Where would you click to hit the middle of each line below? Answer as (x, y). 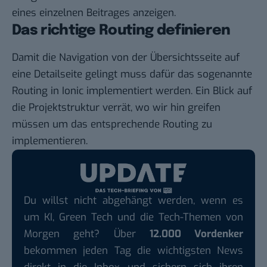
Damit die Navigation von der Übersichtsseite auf (126, 58)
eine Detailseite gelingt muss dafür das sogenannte (132, 74)
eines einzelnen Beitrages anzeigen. (94, 13)
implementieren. (50, 141)
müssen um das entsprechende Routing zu (112, 125)
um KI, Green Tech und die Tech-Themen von (133, 217)
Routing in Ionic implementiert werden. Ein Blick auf (132, 91)
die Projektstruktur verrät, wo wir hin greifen (116, 108)
